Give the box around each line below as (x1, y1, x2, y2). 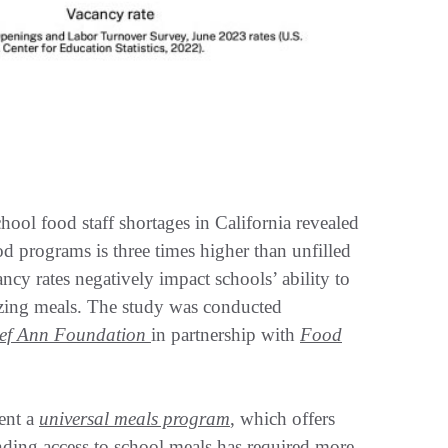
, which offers (230, 407, 335, 429)
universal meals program (39, 407, 230, 429)
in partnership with (151, 323, 300, 345)
